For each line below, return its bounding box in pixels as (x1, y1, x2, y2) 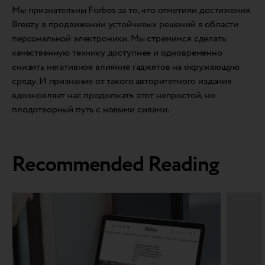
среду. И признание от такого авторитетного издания (12, 75, 232, 89)
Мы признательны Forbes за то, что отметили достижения (12, 4, 250, 18)
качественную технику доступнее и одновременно (12, 46, 222, 60)
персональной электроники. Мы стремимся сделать (12, 32, 226, 46)
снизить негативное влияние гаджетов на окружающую (12, 60, 240, 75)
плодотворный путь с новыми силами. (12, 103, 169, 117)
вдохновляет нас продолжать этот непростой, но (12, 89, 215, 103)
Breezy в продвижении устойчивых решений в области (12, 18, 239, 32)
